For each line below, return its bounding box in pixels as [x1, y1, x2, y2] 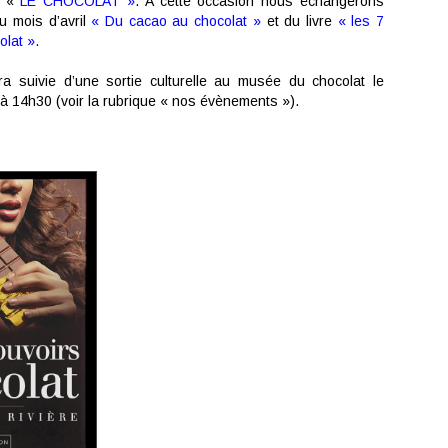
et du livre [266, 13, 332, 29]
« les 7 [331, 13, 385, 29]
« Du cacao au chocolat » [91, 13, 267, 29]
